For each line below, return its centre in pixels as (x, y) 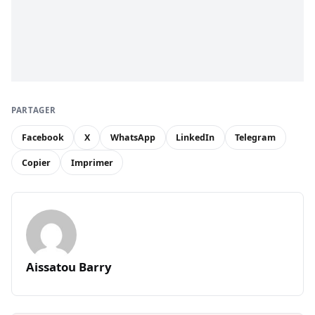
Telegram (256, 138)
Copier (36, 162)
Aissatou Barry (69, 266)
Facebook (43, 138)
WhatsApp (133, 138)
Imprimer (92, 162)
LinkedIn (195, 138)
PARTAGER (34, 110)
